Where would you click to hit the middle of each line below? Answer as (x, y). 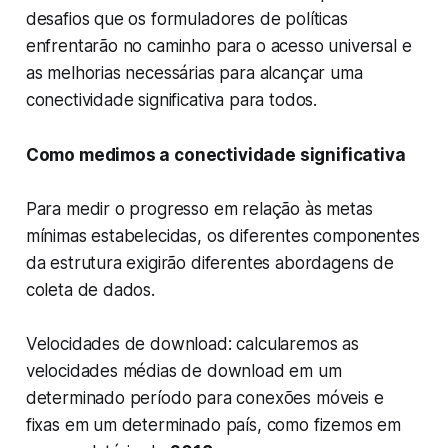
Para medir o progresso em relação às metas (199, 209)
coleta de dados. (90, 290)
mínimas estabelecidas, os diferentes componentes (222, 236)
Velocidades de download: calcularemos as (192, 344)
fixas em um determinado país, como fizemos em (213, 425)
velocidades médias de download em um (183, 371)
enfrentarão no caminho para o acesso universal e (218, 46)
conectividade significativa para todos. (171, 100)
